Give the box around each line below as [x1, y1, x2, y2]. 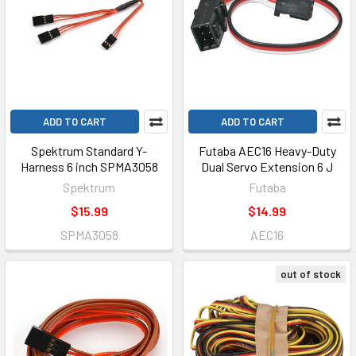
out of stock [281, 268, 341, 281]
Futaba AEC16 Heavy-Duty [198, 143, 336, 158]
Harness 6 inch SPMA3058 [20, 159, 158, 174]
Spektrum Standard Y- [31, 143, 147, 158]
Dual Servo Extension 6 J [201, 159, 333, 174]
